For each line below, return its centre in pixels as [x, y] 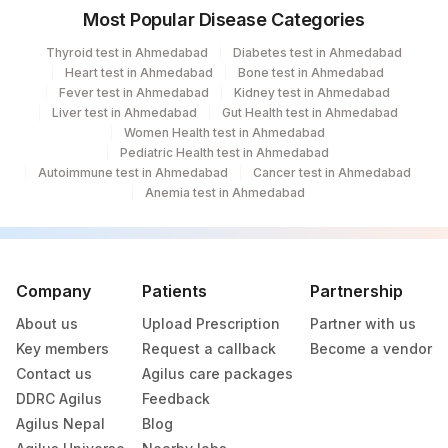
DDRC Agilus [59, 398]
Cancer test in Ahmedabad [332, 172]
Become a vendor [371, 348]
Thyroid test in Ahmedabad [127, 52]
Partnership [356, 291]
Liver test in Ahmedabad [124, 112]
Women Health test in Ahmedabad [224, 132]
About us [47, 323]
